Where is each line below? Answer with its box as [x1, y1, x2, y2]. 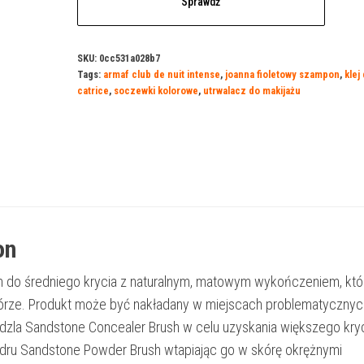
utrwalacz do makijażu [202, 84, 301, 97]
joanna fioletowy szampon [224, 68, 340, 80]
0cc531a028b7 [98, 52, 160, 64]
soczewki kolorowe [113, 84, 198, 97]
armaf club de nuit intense [102, 68, 220, 80]
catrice [76, 84, 109, 97]
